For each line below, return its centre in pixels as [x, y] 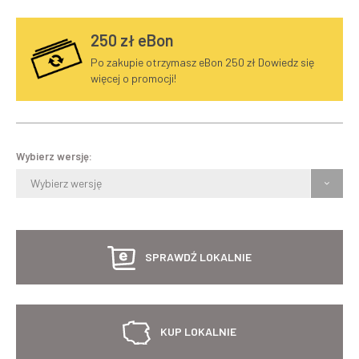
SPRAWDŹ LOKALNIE [198, 257]
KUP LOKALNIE [198, 331]
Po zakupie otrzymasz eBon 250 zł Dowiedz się [202, 62]
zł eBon [145, 40]
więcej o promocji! [133, 78]
